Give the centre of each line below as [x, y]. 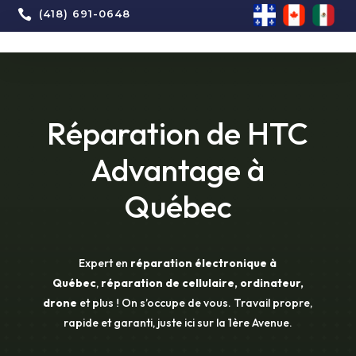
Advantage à [178, 170]
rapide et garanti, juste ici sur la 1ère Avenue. [178, 323]
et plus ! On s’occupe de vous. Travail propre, [196, 303]
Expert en [104, 263]
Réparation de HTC [178, 133]
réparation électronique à [204, 263]
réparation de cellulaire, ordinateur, [202, 283]
